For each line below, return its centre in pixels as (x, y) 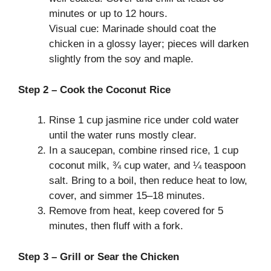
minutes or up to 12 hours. (108, 14)
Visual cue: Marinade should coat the (132, 29)
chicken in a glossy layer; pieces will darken (149, 44)
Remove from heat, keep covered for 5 (136, 211)
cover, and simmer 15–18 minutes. (127, 196)
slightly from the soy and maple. (121, 59)
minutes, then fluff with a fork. (116, 226)
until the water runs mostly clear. (123, 135)
